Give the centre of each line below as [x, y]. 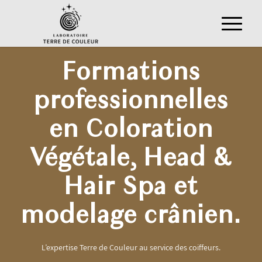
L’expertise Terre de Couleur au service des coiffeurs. [131, 247]
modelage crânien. [131, 216]
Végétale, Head [122, 159]
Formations [131, 73]
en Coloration [131, 130]
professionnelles [131, 101]
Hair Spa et [131, 187]
